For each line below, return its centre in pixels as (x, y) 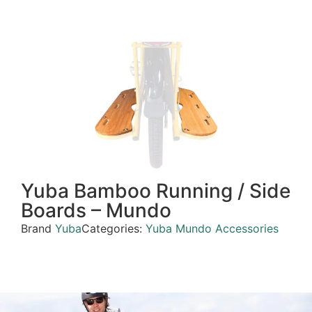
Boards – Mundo (96, 211)
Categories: (114, 229)
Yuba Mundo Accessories (212, 229)
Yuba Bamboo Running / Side (156, 191)
